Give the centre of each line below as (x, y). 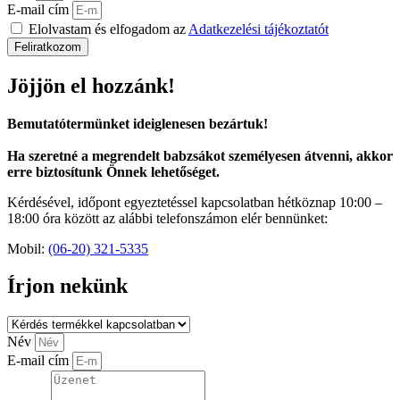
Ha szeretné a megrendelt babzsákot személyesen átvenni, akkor (200, 155)
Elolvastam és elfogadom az (108, 29)
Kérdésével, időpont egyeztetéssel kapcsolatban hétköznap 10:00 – (195, 202)
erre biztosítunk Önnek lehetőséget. (115, 171)
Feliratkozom (48, 46)
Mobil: (28, 248)
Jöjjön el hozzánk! (91, 85)
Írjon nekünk (67, 286)
